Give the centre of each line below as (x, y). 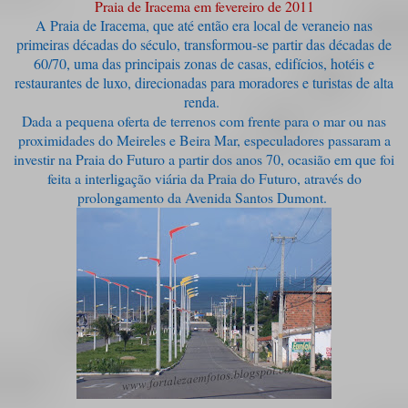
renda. (204, 101)
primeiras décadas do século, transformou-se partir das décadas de (204, 44)
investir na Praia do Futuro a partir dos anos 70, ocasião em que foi (204, 158)
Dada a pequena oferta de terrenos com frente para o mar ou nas (204, 120)
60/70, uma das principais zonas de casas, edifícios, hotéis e (204, 63)
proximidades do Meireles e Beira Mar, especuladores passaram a (204, 139)
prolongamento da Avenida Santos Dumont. (204, 197)
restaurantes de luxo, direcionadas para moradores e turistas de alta (204, 82)
